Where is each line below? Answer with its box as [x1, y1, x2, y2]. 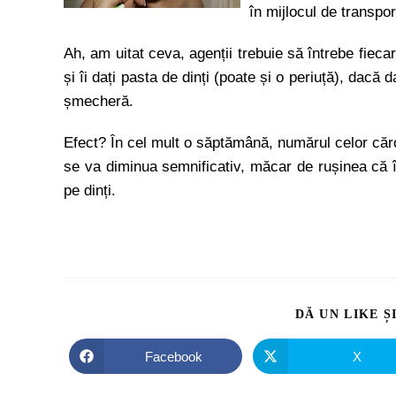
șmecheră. [64, 93, 133, 110]
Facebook [144, 348, 202, 364]
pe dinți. [64, 182, 116, 199]
